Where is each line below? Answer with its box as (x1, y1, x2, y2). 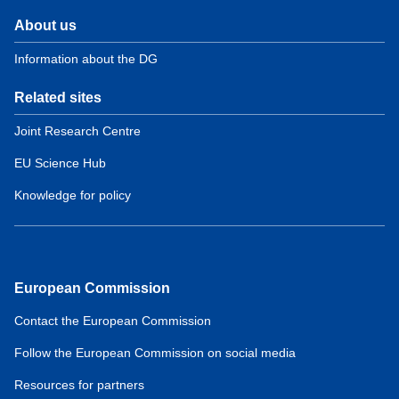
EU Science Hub (14, 155, 106, 170)
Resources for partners (14, 377, 144, 392)
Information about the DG (14, 51, 158, 66)
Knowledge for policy (14, 187, 131, 202)
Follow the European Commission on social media (14, 345, 296, 360)
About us (14, 17, 77, 33)
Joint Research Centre (14, 123, 141, 138)
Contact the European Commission (14, 313, 211, 328)
